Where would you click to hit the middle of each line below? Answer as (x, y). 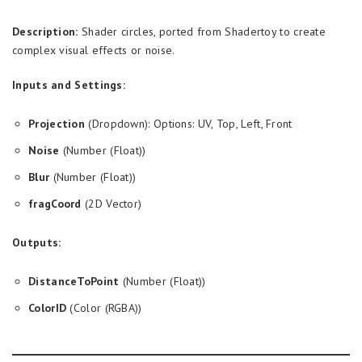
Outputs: (37, 242)
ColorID (48, 308)
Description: (45, 32)
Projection (57, 124)
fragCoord (55, 204)
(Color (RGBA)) (104, 308)
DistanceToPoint (74, 281)
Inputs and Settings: (69, 85)
